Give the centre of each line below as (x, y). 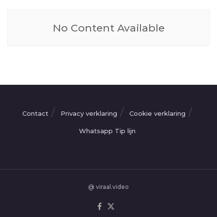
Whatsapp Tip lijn (107, 131)
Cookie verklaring (157, 113)
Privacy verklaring (89, 113)
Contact (35, 113)
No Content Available (108, 28)
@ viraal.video (108, 186)
